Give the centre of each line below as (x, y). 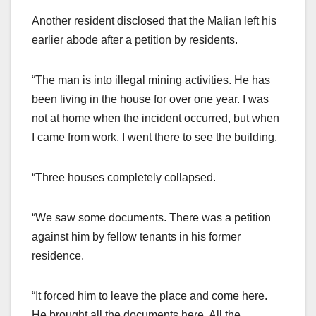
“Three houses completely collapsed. (124, 177)
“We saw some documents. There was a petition (151, 217)
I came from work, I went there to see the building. (154, 137)
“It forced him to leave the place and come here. (150, 296)
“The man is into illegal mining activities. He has (151, 80)
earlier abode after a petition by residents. (135, 39)
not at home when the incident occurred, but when (156, 118)
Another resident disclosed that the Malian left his (154, 20)
